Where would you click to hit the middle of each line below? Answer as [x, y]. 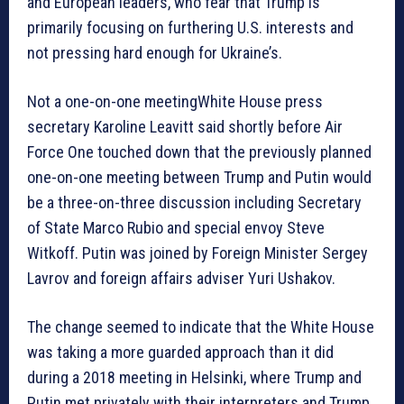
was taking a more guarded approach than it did [180, 353]
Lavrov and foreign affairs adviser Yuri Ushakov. [181, 279]
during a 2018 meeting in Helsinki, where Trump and [194, 378]
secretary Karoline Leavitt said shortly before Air [185, 127]
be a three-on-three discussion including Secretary [194, 203]
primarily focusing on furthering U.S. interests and [190, 28]
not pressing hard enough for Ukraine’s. [155, 53]
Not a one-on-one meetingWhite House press [175, 102]
